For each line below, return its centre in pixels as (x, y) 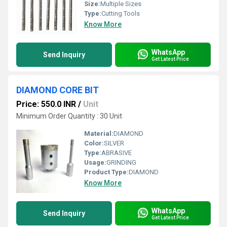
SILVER (114, 143)
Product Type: (106, 172)
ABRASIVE (117, 153)
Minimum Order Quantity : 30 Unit (69, 116)
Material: (99, 134)
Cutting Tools (121, 13)
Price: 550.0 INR (46, 104)
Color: (94, 143)
